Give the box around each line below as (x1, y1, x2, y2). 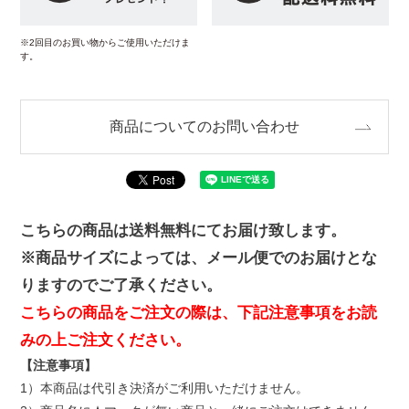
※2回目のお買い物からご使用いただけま (20, 37, 191, 48)
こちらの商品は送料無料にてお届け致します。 (20, 222, 347, 240)
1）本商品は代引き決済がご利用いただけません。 (20, 381, 309, 396)
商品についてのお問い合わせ (110, 119, 299, 135)
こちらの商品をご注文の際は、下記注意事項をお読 (20, 304, 378, 322)
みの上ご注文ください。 (20, 331, 192, 350)
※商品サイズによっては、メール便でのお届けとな (20, 249, 378, 267)
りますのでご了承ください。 (20, 277, 223, 295)
